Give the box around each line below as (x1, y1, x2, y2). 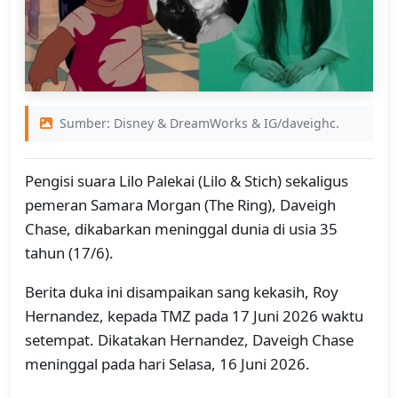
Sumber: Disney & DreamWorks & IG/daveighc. (55, 115, 339, 132)
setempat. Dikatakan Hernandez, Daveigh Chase (25, 329, 354, 350)
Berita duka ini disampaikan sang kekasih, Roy (25, 281, 338, 302)
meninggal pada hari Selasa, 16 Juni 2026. (25, 353, 310, 374)
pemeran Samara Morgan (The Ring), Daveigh (25, 195, 336, 216)
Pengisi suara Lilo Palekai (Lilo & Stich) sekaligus (25, 171, 348, 192)
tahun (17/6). (25, 243, 114, 264)
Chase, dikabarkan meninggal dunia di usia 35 (25, 219, 338, 240)
